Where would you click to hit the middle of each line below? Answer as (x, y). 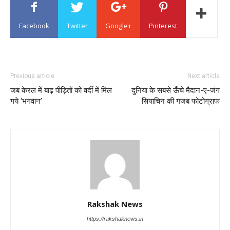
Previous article (32, 76)
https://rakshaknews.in (115, 219)
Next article (204, 76)
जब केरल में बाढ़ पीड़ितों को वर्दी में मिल (61, 91)
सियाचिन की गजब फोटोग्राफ (181, 101)
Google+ (118, 26)
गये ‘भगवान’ (26, 101)
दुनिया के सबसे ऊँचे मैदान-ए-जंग (176, 91)
